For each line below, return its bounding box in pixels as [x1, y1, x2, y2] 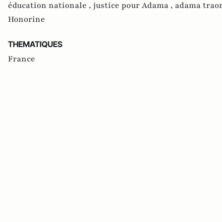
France [8, 53, 35, 64]
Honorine [8, 13, 45, 25]
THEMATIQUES [8, 39, 62, 49]
